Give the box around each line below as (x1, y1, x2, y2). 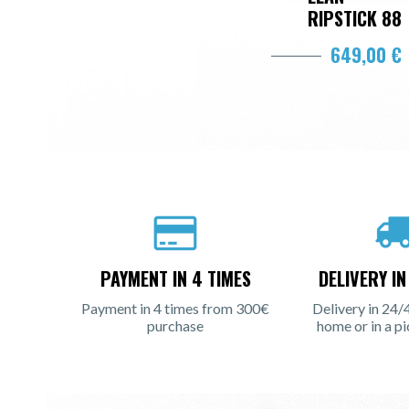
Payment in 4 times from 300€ (81, 299, 269, 318)
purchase (147, 317, 204, 335)
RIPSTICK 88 (308, 5, 402, 33)
